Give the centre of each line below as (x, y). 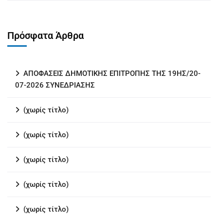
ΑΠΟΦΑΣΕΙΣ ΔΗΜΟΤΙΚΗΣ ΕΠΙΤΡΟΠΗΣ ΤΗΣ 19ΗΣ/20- (112, 73)
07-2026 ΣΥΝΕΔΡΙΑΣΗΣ (55, 85)
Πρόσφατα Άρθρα (45, 35)
